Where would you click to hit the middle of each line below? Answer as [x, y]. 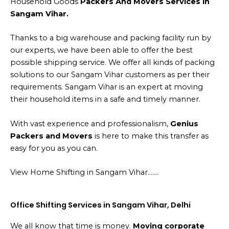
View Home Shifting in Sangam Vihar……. [84, 172]
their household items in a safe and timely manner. [105, 99]
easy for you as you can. [54, 148]
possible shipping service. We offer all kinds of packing [112, 63]
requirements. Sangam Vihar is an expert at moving [107, 87]
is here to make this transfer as [151, 136]
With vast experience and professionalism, [90, 123]
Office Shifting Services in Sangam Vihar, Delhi [100, 205]
